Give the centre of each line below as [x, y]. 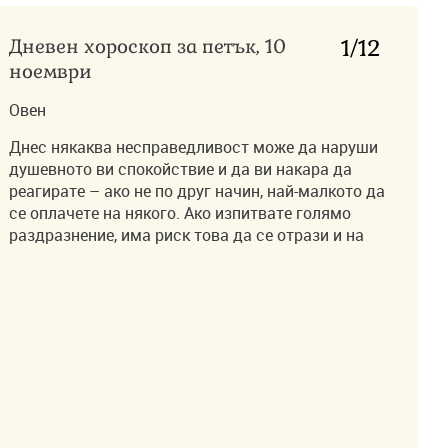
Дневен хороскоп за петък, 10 [148, 46]
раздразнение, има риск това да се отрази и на [187, 235]
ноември [51, 71]
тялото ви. [48, 257]
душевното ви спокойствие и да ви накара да [181, 169]
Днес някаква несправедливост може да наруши [194, 147]
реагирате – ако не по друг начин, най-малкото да [197, 191]
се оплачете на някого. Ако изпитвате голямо [180, 213]
